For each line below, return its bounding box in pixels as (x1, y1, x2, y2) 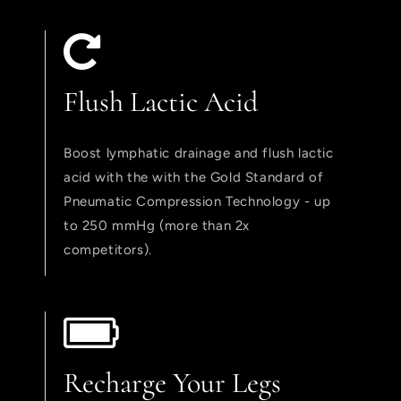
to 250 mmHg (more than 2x (64, 218, 251, 235)
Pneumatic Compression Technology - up (64, 193, 331, 210)
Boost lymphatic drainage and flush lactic (64, 145, 334, 162)
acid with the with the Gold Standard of (64, 169, 324, 186)
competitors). (64, 242, 152, 259)
